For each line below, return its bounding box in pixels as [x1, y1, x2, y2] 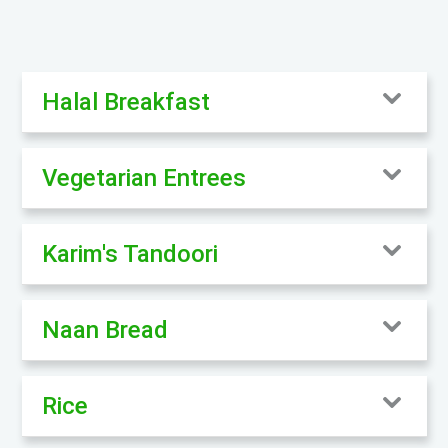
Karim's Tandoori [41, 239, 218, 268]
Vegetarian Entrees [41, 163, 246, 192]
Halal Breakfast [41, 87, 210, 116]
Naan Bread [41, 315, 168, 344]
